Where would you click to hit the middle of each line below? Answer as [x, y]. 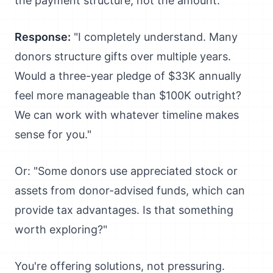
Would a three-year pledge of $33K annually [128, 76]
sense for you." [53, 134]
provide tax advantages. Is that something [124, 210]
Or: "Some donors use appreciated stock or [126, 171]
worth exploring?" [61, 229]
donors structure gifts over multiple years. [123, 56]
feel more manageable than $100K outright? [128, 95]
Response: [43, 37]
